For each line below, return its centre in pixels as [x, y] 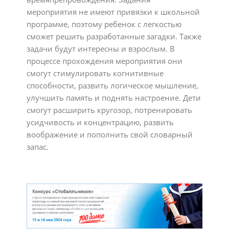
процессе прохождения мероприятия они [105, 61]
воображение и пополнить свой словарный [110, 134]
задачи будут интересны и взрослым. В [101, 48]
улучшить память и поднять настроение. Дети [114, 97]
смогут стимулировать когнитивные [95, 73]
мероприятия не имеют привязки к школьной [113, 12]
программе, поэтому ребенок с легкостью [104, 24]
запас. [38, 146]
